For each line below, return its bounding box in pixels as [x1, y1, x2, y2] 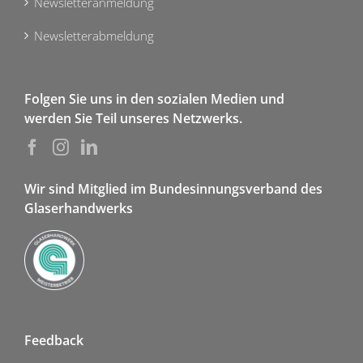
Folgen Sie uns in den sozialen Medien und [24, 90, 284, 109]
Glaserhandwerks [24, 199, 133, 218]
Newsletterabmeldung [34, 28, 154, 45]
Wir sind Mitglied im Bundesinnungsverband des [24, 180, 322, 199]
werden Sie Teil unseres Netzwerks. [24, 109, 242, 128]
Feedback [24, 331, 83, 350]
